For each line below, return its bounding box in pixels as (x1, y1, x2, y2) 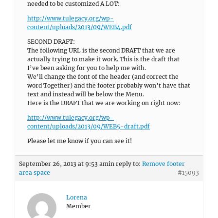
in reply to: (109, 160, 142, 167)
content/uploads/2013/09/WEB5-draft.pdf (27, 123, 150, 130)
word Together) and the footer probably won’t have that (27, 82, 190, 89)
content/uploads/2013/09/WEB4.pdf (27, 23, 132, 31)
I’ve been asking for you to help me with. (27, 64, 146, 72)
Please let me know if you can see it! (27, 137, 132, 145)
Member (66, 202, 91, 210)
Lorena (66, 194, 87, 201)
